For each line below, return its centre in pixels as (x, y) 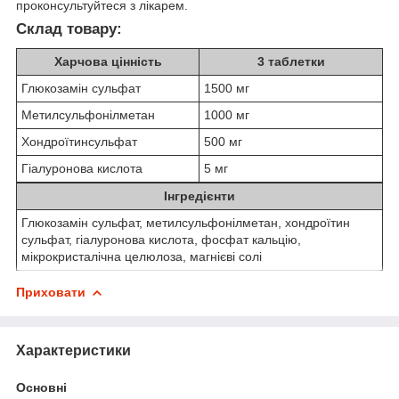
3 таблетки (291, 61)
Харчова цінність (108, 61)
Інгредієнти (199, 195)
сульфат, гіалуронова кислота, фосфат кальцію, (161, 239)
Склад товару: (69, 29)
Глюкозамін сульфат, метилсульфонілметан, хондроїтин (186, 222)
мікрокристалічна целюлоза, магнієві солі (142, 256)
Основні (41, 387)
